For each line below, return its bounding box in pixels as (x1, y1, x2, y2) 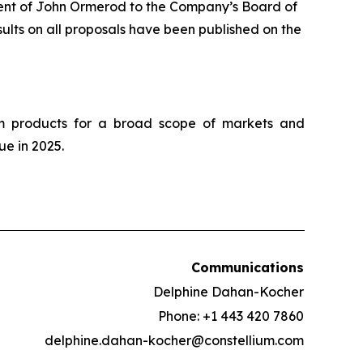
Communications (191, 259, 304, 275)
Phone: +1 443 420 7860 (158, 308, 304, 324)
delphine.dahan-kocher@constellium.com (45, 332, 304, 348)
